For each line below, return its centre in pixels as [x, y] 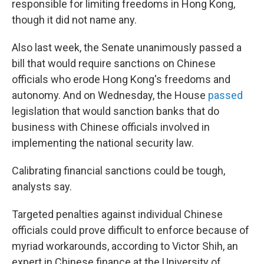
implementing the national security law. [103, 143]
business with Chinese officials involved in [111, 127]
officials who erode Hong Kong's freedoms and [121, 79]
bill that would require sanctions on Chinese [114, 63]
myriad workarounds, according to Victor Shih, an [125, 246]
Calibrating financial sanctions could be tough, [118, 171]
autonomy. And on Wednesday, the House [110, 95]
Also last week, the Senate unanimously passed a [127, 47]
